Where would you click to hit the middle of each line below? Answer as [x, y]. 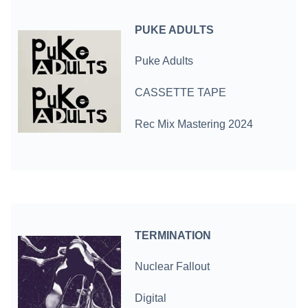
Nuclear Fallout [173, 267]
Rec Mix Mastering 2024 [194, 124]
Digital [151, 298]
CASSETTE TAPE [181, 93]
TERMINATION [173, 235]
